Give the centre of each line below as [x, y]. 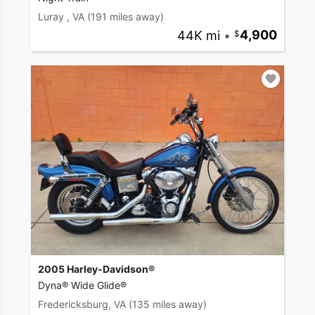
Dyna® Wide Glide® [82, 285]
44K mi [198, 35]
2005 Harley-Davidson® [96, 269]
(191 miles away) [126, 17]
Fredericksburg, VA [82, 304]
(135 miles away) [168, 304]
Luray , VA [61, 17]
